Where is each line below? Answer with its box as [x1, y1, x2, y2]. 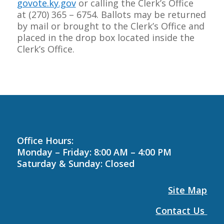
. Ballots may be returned [96, 8, 206, 20]
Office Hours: [16, 134, 73, 146]
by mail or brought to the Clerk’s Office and [16, 20, 204, 32]
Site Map [168, 184, 207, 196]
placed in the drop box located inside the [16, 31, 194, 43]
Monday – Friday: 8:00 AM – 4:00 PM [16, 146, 171, 158]
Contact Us [155, 204, 207, 216]
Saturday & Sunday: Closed [16, 157, 134, 169]
